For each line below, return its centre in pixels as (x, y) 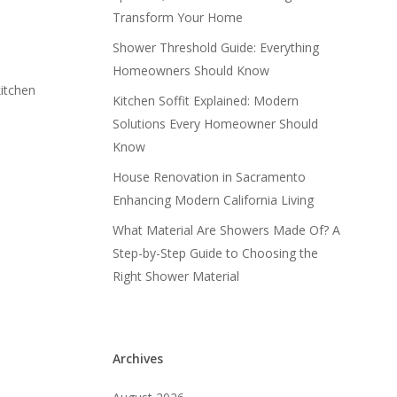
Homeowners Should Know (191, 70)
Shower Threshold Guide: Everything (216, 47)
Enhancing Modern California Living (214, 200)
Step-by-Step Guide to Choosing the (216, 253)
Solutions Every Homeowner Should (216, 124)
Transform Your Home (178, 17)
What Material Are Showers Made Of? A (227, 230)
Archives (138, 358)
